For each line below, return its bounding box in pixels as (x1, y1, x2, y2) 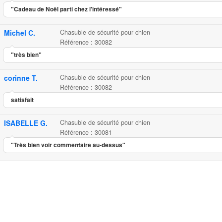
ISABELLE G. (4, 118, 48, 128)
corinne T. (4, 72, 38, 83)
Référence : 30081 (60, 128, 112, 137)
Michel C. (4, 27, 35, 38)
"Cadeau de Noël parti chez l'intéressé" (11, 4, 122, 13)
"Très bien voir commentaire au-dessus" (11, 141, 125, 150)
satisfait (11, 95, 34, 104)
